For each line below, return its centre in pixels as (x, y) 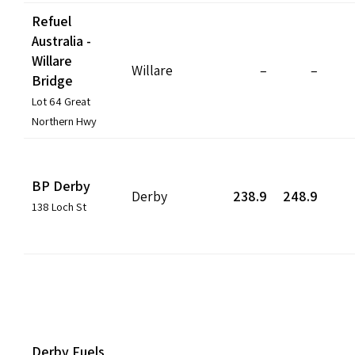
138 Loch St (59, 206)
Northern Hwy (64, 120)
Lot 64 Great (61, 101)
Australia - (61, 40)
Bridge (52, 80)
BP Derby (61, 185)
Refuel (52, 21)
